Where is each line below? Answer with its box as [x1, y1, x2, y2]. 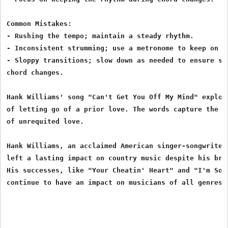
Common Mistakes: [7, 19, 72, 27]
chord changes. [7, 68, 64, 76]
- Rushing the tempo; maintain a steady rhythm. [7, 32, 194, 40]
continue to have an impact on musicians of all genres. [7, 178, 227, 186]
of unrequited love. [7, 117, 84, 125]
